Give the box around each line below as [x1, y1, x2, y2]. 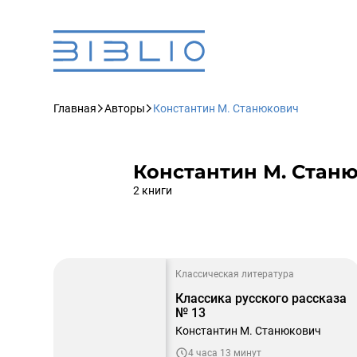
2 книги [133, 184, 172, 197]
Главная [53, 102, 96, 115]
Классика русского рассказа [175, 291, 347, 306]
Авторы [104, 102, 145, 115]
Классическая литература [175, 269, 294, 280]
